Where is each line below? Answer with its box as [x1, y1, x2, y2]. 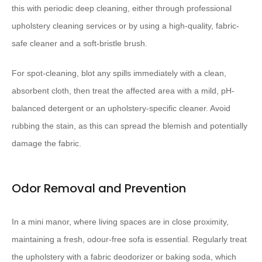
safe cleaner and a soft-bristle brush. [12, 39, 147, 49]
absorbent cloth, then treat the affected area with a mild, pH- [12, 86, 235, 96]
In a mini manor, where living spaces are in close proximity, [12, 217, 229, 227]
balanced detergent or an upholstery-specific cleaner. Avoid [12, 104, 230, 113]
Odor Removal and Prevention [12, 180, 186, 197]
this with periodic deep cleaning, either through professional [12, 4, 232, 13]
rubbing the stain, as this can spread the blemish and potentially [12, 121, 247, 131]
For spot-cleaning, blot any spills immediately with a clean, [12, 68, 226, 78]
